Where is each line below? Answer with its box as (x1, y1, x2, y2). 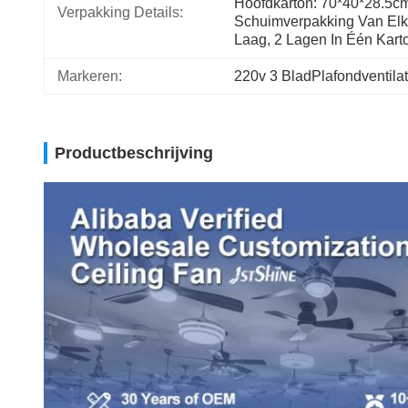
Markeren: (57, 68, 122, 84)
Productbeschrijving (55, 144, 213, 162)
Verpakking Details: (57, 5, 183, 20)
